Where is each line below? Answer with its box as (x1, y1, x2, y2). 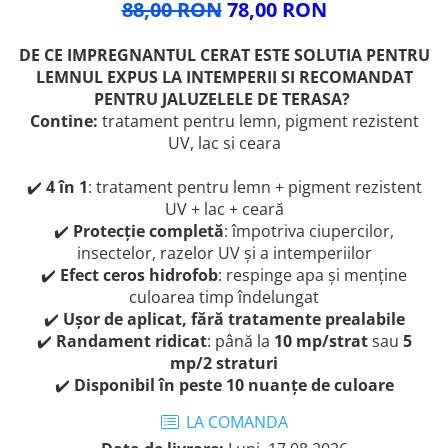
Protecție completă (73, 219, 224, 242)
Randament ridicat (55, 329, 207, 352)
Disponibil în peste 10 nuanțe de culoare (73, 373, 394, 396)
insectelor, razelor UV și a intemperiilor (76, 241, 372, 264)
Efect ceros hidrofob (60, 263, 218, 286)
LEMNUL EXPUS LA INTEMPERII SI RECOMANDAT (35, 65, 413, 88)
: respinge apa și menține (218, 263, 407, 286)
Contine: (29, 109, 98, 132)
